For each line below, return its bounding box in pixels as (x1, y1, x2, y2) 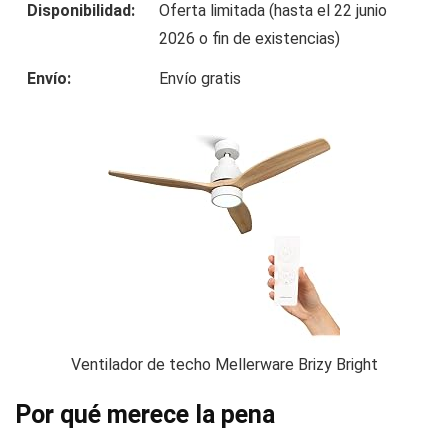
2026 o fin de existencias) (159, 29, 340, 49)
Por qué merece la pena (15, 400, 275, 430)
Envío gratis (159, 69, 241, 89)
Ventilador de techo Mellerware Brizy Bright (70, 355, 378, 375)
